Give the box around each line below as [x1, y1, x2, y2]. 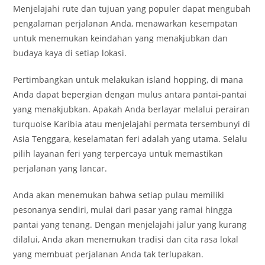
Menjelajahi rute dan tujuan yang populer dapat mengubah [13, 3, 251, 14]
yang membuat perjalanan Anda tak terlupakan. [13, 248, 204, 260]
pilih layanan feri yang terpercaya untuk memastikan [13, 148, 224, 159]
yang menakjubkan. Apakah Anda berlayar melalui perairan [13, 104, 250, 115]
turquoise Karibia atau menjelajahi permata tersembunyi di [13, 118, 251, 130]
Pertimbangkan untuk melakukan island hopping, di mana [13, 74, 244, 85]
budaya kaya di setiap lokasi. [13, 47, 127, 59]
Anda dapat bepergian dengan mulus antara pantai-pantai [13, 89, 247, 100]
